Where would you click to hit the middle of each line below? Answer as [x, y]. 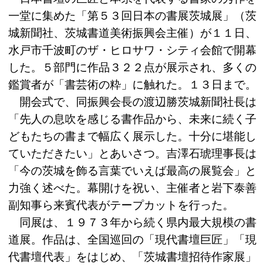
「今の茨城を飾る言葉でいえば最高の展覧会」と [132, 171]
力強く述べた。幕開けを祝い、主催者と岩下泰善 [132, 188]
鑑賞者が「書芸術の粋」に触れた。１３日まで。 [132, 85]
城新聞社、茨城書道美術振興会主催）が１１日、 [132, 33]
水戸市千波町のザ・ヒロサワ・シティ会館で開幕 [132, 50]
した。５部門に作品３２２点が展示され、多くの [132, 68]
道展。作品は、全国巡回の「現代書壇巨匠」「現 [132, 240]
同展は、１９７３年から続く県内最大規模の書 [132, 223]
